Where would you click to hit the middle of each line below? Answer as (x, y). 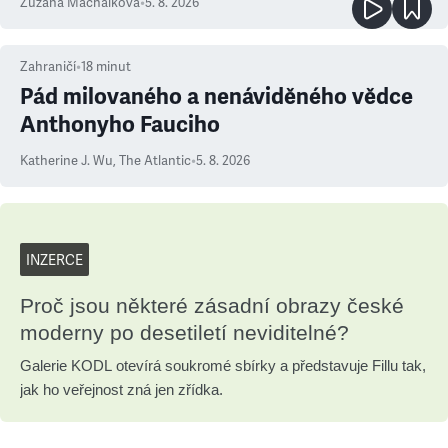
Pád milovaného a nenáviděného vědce (216, 96)
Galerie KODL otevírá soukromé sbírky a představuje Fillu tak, (223, 365)
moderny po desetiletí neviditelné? (184, 332)
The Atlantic (155, 161)
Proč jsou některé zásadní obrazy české (212, 305)
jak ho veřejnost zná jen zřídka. (121, 389)
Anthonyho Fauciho (120, 124)
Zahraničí (48, 67)
